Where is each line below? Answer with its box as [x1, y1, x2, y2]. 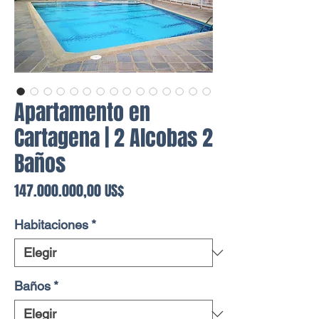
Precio [123, 179, 159, 201]
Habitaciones [14, 217, 88, 232]
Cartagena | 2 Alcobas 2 [14, 122, 213, 154]
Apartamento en [14, 97, 150, 128]
